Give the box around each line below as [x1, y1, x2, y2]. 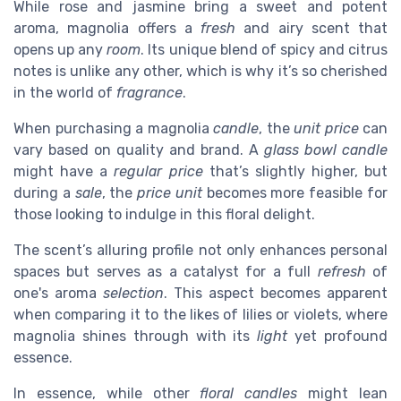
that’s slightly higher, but [202, 162, 388, 180]
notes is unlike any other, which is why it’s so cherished [13, 62, 388, 80]
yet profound [287, 327, 388, 345]
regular [114, 162, 163, 180]
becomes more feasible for [201, 183, 388, 201]
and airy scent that [235, 19, 388, 37]
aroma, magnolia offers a [13, 19, 200, 37]
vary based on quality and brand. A [13, 141, 264, 158]
